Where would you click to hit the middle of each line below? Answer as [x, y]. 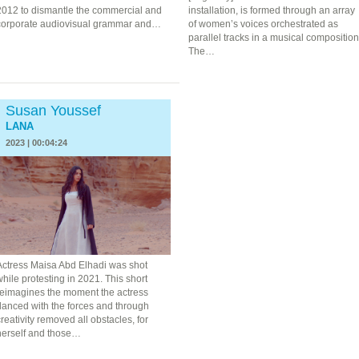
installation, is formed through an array [271, 10]
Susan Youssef [53, 110]
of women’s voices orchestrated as [263, 24]
